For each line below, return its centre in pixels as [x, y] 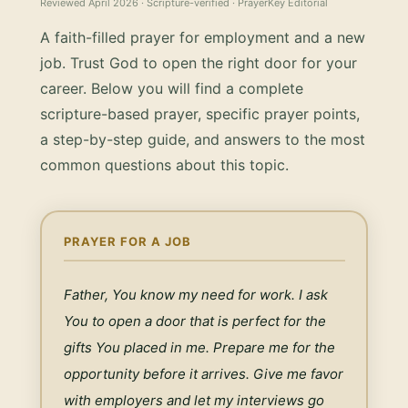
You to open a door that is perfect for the [194, 321]
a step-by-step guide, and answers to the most [203, 139]
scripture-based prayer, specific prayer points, [200, 113]
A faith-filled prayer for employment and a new [203, 37]
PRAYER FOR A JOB [127, 241]
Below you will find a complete [195, 88]
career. [63, 88]
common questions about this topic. [164, 164]
